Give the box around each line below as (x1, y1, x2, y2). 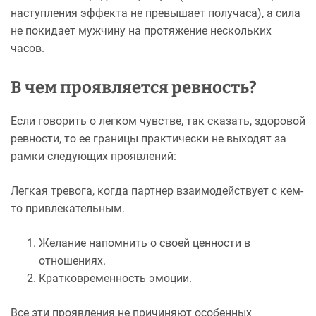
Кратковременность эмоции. (39, 271, 192, 285)
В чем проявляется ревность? (11, 77, 257, 97)
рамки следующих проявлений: (11, 149, 176, 163)
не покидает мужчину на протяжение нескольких (11, 23, 272, 37)
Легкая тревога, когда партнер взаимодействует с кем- (11, 183, 303, 197)
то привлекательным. (11, 201, 125, 215)
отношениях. (39, 253, 106, 267)
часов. (11, 41, 44, 55)
